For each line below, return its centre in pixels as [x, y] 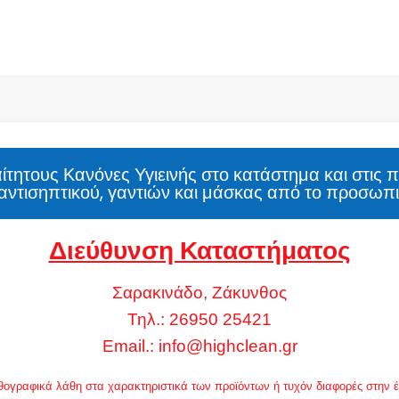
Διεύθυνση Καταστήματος [199, 250]
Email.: [130, 346]
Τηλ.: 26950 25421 [199, 319]
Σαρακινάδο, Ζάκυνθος [199, 292]
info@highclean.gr [228, 346]
